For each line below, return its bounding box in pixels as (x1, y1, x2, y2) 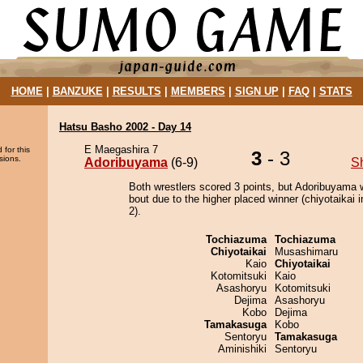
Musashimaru (275, 246, 338, 258)
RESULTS (112, 85, 161, 97)
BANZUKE (52, 85, 103, 97)
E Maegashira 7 (84, 143, 158, 156)
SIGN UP (234, 85, 279, 97)
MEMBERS (170, 85, 225, 97)
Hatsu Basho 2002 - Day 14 (59, 121, 191, 133)
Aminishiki (218, 343, 267, 355)
